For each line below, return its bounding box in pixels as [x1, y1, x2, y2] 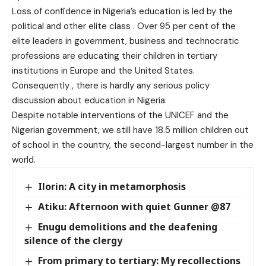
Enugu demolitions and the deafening [38, 220, 218, 233]
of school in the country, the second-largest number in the [12, 138, 254, 151]
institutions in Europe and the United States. [12, 64, 195, 77]
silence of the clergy [24, 234, 122, 248]
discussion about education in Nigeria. [12, 94, 167, 106]
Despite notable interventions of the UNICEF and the [12, 109, 229, 121]
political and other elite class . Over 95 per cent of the [12, 20, 236, 32]
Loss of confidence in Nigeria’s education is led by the [12, 5, 233, 17]
